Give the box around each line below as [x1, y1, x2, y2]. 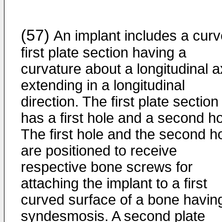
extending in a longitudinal [21, 77, 185, 93]
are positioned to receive [21, 143, 177, 159]
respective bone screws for [21, 159, 193, 175]
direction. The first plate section [21, 94, 219, 110]
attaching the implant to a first [21, 175, 207, 191]
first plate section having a [21, 45, 186, 60]
